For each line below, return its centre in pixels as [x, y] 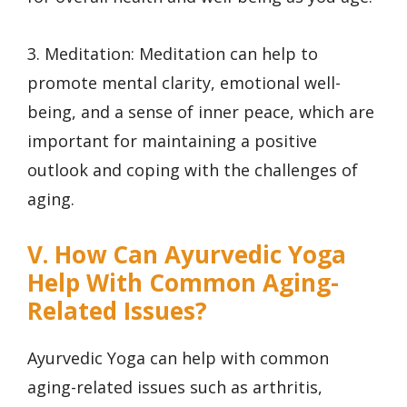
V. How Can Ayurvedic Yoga [187, 255]
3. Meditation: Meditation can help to [173, 53]
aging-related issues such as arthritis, [175, 387]
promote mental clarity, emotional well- [184, 82]
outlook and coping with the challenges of [193, 169]
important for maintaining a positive [172, 140]
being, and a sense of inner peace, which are [201, 111]
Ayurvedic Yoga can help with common [178, 358]
